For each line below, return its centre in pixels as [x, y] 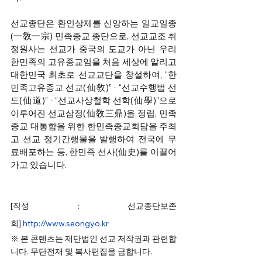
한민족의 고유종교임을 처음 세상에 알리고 [94, 62]
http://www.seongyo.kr [66, 224]
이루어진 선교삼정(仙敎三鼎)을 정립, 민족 [94, 113]
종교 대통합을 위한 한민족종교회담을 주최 [94, 126]
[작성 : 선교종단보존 [94, 206]
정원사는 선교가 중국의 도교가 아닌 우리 [94, 49]
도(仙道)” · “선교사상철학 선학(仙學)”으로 [94, 101]
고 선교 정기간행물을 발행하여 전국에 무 [94, 139]
